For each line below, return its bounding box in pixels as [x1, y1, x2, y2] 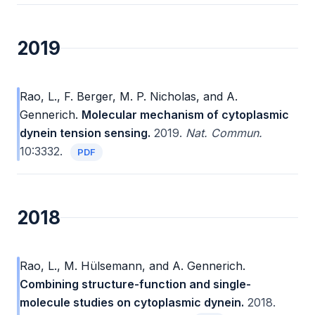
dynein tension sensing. [20, 126, 150, 141]
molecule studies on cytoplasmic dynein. [20, 295, 244, 310]
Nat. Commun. [186, 126, 262, 141]
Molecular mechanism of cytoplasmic [82, 108, 289, 122]
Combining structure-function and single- [20, 277, 251, 292]
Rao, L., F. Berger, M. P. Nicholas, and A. [20, 89, 238, 104]
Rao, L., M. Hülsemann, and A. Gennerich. [20, 259, 245, 274]
